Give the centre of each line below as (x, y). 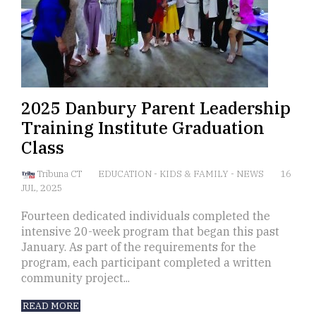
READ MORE (51, 306)
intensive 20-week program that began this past (150, 232)
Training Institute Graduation (143, 128)
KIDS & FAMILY (195, 174)
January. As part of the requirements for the (139, 247)
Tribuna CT (61, 174)
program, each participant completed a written (146, 263)
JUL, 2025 (42, 188)
